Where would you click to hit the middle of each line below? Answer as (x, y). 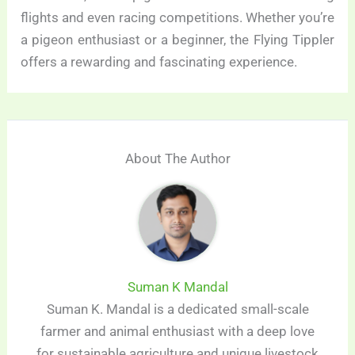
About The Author (177, 159)
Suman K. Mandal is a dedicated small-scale (177, 309)
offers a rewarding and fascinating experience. (159, 61)
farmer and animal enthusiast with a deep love (177, 332)
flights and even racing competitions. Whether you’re (177, 17)
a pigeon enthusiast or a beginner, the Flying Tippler (177, 39)
